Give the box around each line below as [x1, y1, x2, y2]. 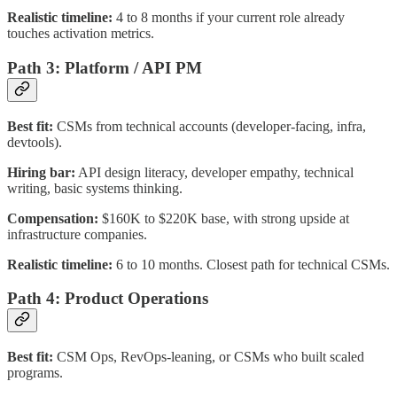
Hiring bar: [7, 164, 75, 180]
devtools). [7, 134, 62, 150]
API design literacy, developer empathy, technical [75, 164, 354, 180]
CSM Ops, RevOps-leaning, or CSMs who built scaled [53, 349, 364, 364]
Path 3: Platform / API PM [7, 58, 202, 77]
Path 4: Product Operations [7, 289, 208, 308]
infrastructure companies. [7, 226, 147, 242]
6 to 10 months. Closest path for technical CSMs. [113, 256, 390, 272]
